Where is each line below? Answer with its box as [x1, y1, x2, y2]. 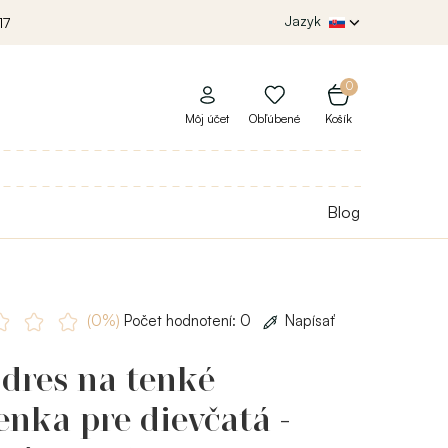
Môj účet [185, 111, 229, 127]
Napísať [284, 310, 335, 330]
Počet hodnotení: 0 [119, 310, 255, 330]
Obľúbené [249, 111, 300, 127]
